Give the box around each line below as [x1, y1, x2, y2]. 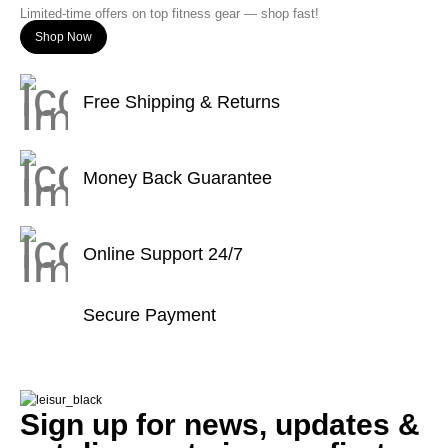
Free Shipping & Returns [83, 91, 280, 112]
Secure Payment [83, 305, 216, 326]
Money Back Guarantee [83, 167, 272, 188]
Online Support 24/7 [83, 243, 243, 264]
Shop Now [34, 30, 92, 45]
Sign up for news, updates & [20, 408, 420, 442]
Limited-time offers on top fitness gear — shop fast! [20, 6, 319, 22]
